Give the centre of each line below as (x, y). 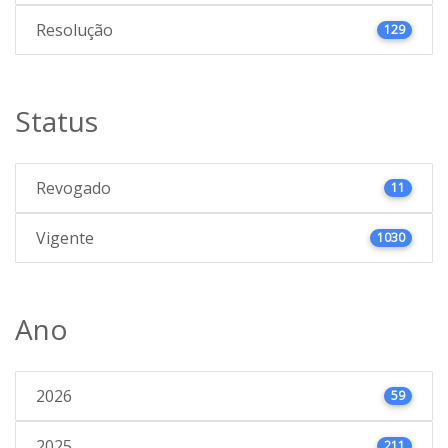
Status (56, 121)
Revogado (73, 188)
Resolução (74, 30)
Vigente (65, 238)
